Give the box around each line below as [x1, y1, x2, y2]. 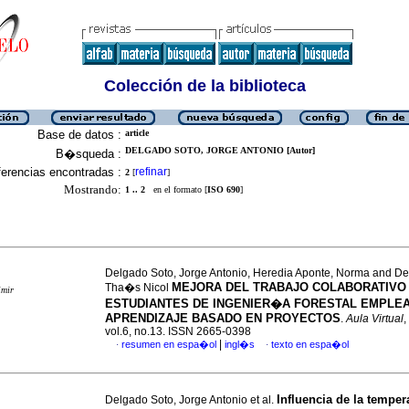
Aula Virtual [346, 312, 404, 325]
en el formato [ [145, 184, 207, 194]
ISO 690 [207, 184, 240, 194]
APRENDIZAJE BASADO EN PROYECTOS [105, 311, 341, 325]
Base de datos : [37, 128, 121, 142]
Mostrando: [64, 183, 121, 196]
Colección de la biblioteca [103, 77, 306, 95]
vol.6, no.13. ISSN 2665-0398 [105, 325, 251, 338]
